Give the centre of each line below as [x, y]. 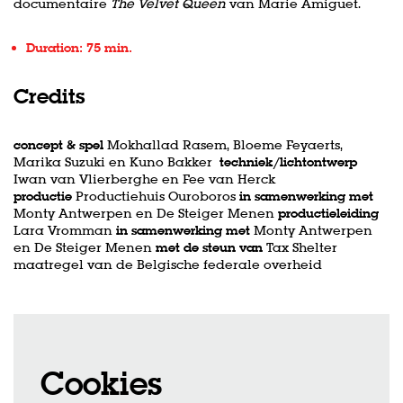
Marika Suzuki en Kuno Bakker [116, 162]
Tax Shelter [300, 248]
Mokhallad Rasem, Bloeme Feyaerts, [223, 145]
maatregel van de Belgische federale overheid [168, 265]
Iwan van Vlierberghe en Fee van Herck [144, 179]
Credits [49, 97]
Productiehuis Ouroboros [156, 197]
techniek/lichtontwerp [288, 162]
